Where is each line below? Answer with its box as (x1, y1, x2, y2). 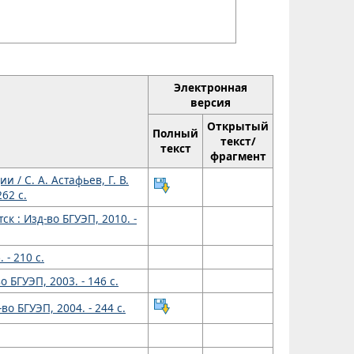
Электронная (174, 80, 247, 96)
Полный (153, 126, 198, 141)
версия (190, 95, 231, 111)
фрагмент (209, 149, 266, 164)
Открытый (207, 119, 269, 134)
